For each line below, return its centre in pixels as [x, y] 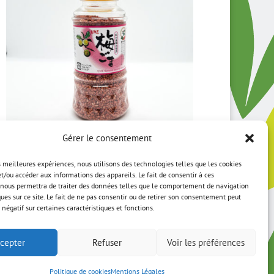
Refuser [107, 242]
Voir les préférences [206, 242]
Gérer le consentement [107, 138]
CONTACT [81, 265]
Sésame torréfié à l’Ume [55, 157]
